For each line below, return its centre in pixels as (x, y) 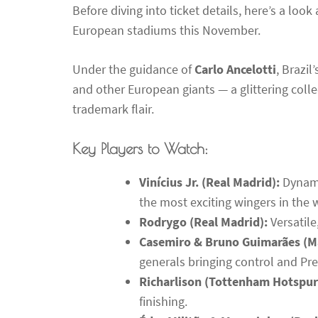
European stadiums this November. (166, 30)
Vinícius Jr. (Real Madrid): (209, 182)
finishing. (163, 301)
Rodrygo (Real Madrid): (203, 221)
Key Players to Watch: (140, 148)
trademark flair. (113, 109)
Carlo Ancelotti (235, 69)
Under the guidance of (133, 69)
